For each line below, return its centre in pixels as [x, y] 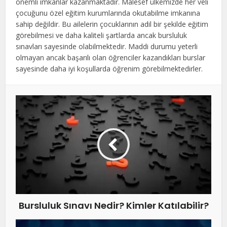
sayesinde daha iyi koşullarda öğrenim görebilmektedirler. [109, 68]
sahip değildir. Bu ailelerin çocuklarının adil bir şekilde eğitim [112, 24]
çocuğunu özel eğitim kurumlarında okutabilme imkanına [108, 13]
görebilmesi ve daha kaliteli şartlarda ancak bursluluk [102, 35]
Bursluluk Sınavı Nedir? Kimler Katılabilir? [113, 205]
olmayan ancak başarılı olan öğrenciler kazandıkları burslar [111, 57]
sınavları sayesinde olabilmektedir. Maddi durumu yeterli [107, 46]
